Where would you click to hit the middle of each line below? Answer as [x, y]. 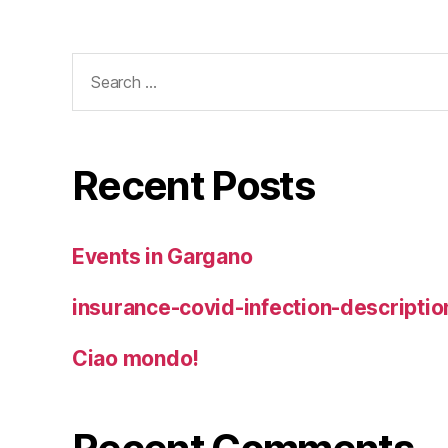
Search [98, 64]
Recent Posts [193, 186]
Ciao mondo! [136, 359]
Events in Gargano [162, 257]
